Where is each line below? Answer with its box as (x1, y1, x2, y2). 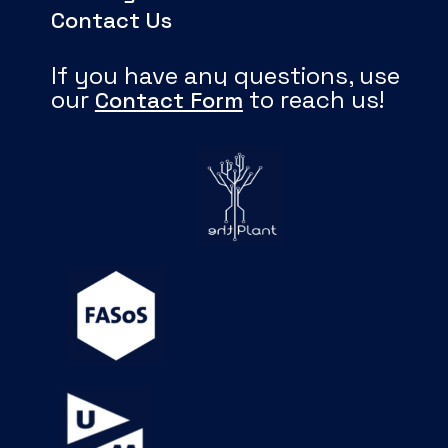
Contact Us (50, 6, 172, 35)
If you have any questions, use (50, 60, 400, 92)
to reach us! (242, 84, 384, 116)
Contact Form (94, 86, 243, 115)
